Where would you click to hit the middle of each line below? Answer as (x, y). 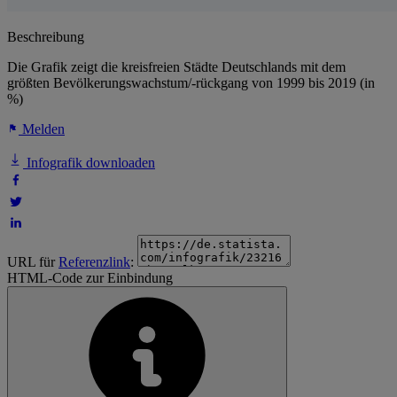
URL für (33, 262)
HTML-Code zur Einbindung (90, 278)
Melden (42, 129)
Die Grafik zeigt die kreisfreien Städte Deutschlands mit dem (176, 67)
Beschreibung (46, 37)
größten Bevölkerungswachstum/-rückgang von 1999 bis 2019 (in (191, 83)
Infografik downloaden (89, 163)
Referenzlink (94, 262)
